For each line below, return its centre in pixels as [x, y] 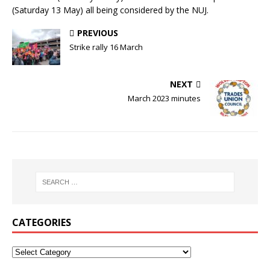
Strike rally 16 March [106, 47]
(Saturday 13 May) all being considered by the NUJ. [110, 10]
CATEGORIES [42, 223]
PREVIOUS [98, 33]
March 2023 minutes [164, 99]
